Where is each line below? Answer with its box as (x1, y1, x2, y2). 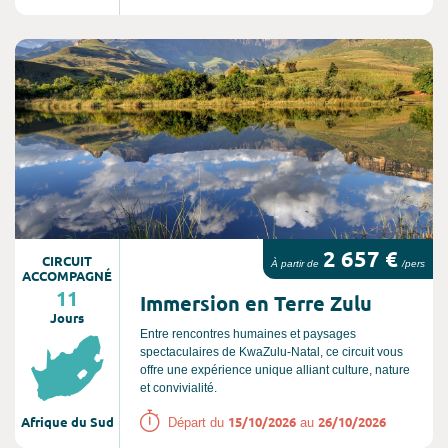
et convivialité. (140, 381, 217, 395)
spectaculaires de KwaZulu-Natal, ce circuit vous (140, 345, 403, 359)
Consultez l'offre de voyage (14, 41, 206, 58)
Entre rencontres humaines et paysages (140, 327, 356, 341)
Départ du (168, 414, 228, 430)
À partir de (271, 258, 319, 269)
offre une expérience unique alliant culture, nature (140, 363, 410, 377)
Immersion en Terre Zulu (140, 290, 372, 316)
